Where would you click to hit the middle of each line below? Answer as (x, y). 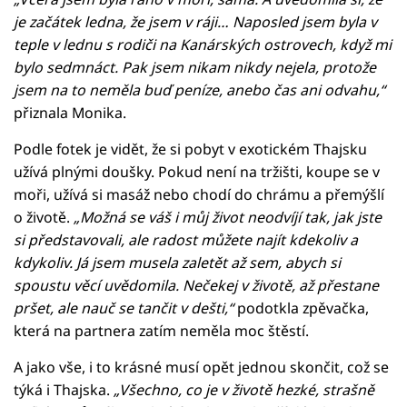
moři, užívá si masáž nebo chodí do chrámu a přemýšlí (199, 194)
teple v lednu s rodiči (86, 44)
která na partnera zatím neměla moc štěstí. (161, 330)
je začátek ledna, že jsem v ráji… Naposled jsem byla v (195, 21)
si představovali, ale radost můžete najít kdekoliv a (186, 239)
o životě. (44, 217)
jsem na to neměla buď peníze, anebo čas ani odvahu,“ (199, 89)
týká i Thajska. (64, 389)
